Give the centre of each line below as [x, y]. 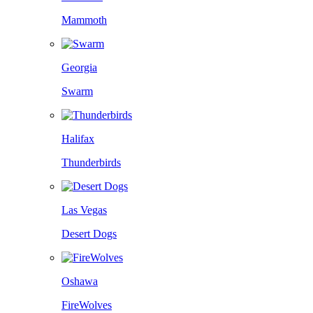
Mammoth [84, 20]
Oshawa [80, 281]
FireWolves [87, 305]
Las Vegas [84, 210]
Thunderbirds [91, 162]
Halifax [78, 138]
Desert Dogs [89, 233]
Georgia [79, 67]
